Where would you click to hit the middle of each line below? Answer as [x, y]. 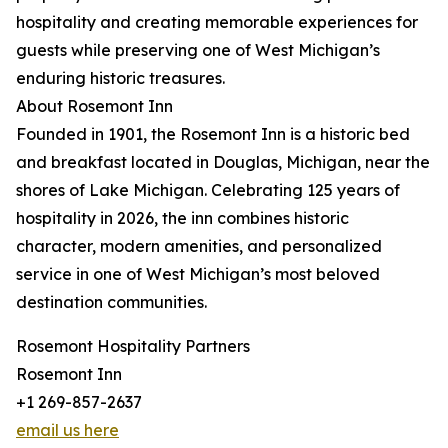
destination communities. [111, 302]
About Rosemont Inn [94, 106]
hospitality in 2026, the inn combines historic [182, 218]
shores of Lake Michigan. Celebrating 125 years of [208, 190]
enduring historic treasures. [120, 78]
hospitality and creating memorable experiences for [217, 22]
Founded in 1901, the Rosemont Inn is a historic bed [213, 134]
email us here [67, 430]
